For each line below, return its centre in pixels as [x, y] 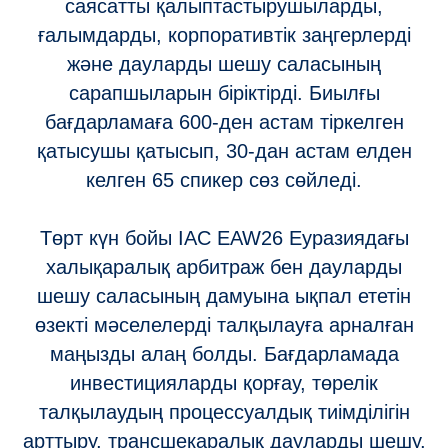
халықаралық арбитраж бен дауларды [224, 266]
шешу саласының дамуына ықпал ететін [224, 295]
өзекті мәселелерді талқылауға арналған [224, 324]
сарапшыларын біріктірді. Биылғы [224, 92]
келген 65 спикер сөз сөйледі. [224, 179]
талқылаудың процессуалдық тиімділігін [224, 411]
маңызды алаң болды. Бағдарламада [224, 353]
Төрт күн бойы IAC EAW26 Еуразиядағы [224, 237]
